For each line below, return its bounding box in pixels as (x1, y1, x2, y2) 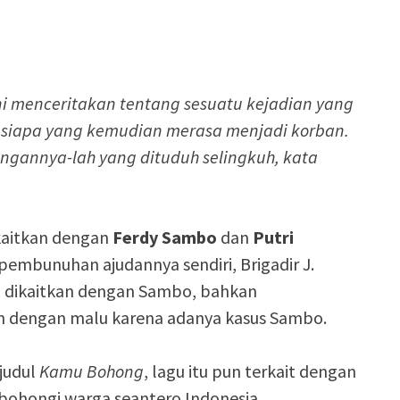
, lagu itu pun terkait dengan (144, 360, 356, 382)
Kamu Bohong (39, 360, 144, 382)
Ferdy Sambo (112, 226, 217, 248)
